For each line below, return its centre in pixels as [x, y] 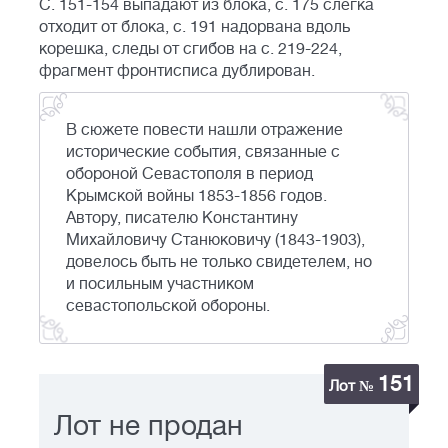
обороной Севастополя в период [189, 174]
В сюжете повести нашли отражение [204, 130]
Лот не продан [148, 426]
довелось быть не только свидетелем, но [219, 262]
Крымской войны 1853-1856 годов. [196, 196]
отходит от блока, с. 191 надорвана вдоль [194, 27]
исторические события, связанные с [203, 152]
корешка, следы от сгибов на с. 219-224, [190, 49]
